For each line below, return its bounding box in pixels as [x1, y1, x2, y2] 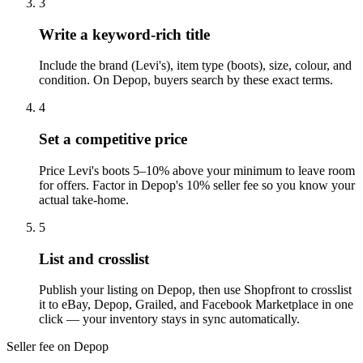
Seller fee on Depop [6, 340, 109, 354]
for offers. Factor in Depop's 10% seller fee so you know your [39, 177, 355, 192]
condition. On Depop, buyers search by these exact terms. [39, 73, 333, 88]
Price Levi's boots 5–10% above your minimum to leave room [39, 163, 355, 177]
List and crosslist [39, 250, 149, 267]
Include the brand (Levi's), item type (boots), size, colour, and [39, 58, 352, 73]
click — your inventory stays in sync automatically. [39, 312, 300, 327]
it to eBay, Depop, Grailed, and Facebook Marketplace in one [39, 297, 353, 312]
